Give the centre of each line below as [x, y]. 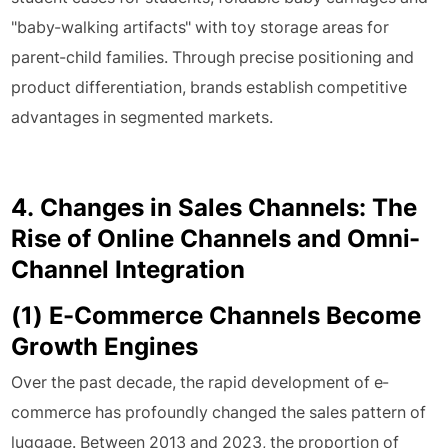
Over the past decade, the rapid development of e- [200, 382]
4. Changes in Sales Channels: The [214, 207]
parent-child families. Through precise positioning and [213, 57]
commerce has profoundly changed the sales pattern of [219, 412]
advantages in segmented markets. [142, 117]
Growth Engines [105, 346]
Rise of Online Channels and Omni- [216, 238]
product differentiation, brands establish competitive [209, 87]
